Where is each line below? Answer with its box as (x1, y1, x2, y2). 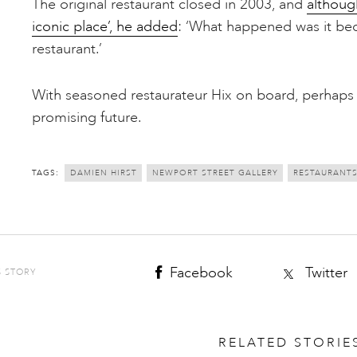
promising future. (32, 108, 142, 127)
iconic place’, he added (32, 18, 178, 36)
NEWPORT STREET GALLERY (152, 168, 278, 179)
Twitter (304, 264, 347, 282)
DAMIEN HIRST (70, 168, 137, 179)
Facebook (169, 264, 233, 282)
